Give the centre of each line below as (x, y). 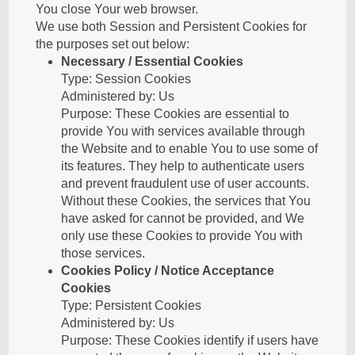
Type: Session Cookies (126, 79)
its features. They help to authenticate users (183, 166)
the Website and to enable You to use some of (190, 149)
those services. (103, 253)
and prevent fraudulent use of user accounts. (185, 183)
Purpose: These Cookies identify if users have (190, 340)
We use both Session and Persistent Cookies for (172, 27)
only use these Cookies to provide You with (182, 236)
